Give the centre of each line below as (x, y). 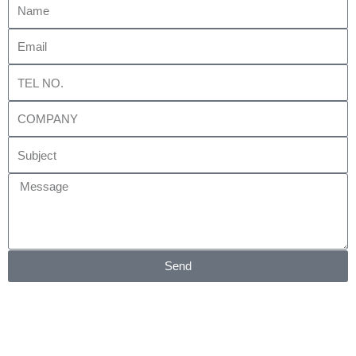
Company (31, 108)
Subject (26, 145)
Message (30, 180)
